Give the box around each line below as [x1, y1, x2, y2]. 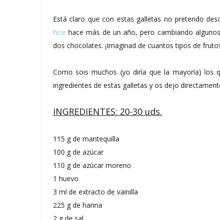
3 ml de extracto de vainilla [53, 187, 138, 196]
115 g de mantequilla [53, 134, 119, 143]
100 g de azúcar [53, 147, 104, 157]
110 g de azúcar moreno [53, 160, 131, 170]
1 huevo [53, 173, 79, 183]
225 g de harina [53, 200, 102, 210]
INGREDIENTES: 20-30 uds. [53, 105, 162, 117]
